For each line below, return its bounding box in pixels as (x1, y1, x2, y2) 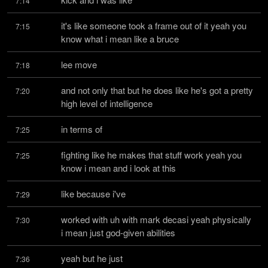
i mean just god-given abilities (61, 226, 175, 239)
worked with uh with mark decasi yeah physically (61, 213, 251, 226)
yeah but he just (61, 252, 123, 264)
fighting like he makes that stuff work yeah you (61, 148, 242, 161)
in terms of (61, 123, 102, 135)
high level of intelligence (61, 97, 153, 109)
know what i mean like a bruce (61, 32, 179, 45)
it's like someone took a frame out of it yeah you (61, 19, 246, 32)
